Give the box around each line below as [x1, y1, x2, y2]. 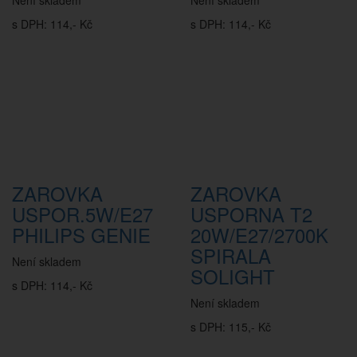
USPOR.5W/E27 [12, 200, 153, 228]
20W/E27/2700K [190, 221, 328, 249]
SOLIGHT [190, 262, 275, 290]
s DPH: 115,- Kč [190, 319, 271, 335]
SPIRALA [190, 241, 271, 269]
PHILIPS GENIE [12, 221, 151, 249]
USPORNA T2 [190, 200, 312, 228]
